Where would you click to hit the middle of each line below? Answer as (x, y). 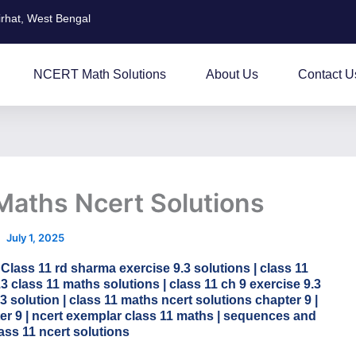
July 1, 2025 (35, 238)
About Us (232, 74)
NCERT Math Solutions (100, 74)
